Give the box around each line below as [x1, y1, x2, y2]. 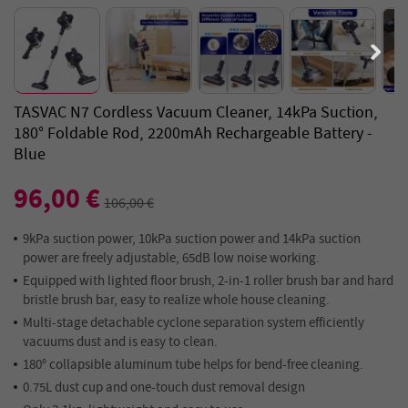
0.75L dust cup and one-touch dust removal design [23, 377, 305, 397]
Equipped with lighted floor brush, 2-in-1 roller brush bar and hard [23, 270, 393, 291]
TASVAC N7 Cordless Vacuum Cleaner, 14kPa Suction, [14, 100, 378, 125]
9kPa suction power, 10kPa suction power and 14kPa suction [23, 229, 361, 249]
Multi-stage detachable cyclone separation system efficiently [23, 312, 364, 332]
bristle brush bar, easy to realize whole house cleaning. [23, 290, 330, 310]
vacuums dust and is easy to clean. [23, 331, 218, 352]
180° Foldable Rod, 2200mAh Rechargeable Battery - [14, 121, 372, 146]
